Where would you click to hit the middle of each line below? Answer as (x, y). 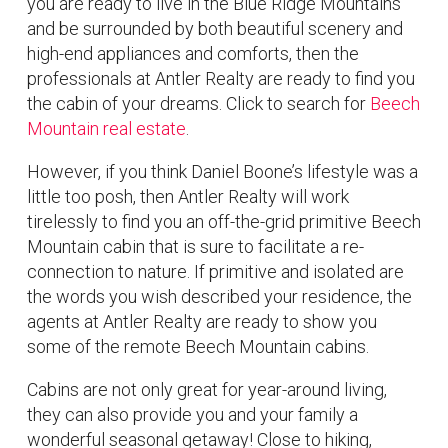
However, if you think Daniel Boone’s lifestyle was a (222, 171)
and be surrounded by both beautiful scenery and (215, 28)
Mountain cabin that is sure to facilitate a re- (195, 246)
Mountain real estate (106, 128)
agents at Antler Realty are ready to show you (202, 321)
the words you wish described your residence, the (219, 296)
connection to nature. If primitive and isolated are (215, 271)
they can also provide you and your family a (192, 414)
